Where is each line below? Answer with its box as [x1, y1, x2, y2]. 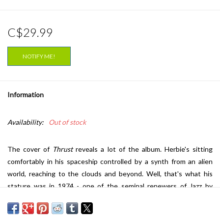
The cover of [7, 145, 53, 154]
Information [7, 90, 44, 99]
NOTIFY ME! [23, 53, 55, 60]
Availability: [7, 118, 44, 127]
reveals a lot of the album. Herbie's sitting [73, 145, 213, 154]
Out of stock [49, 118, 86, 127]
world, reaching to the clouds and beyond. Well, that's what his [7, 169, 213, 178]
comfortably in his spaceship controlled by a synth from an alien [7, 157, 213, 166]
